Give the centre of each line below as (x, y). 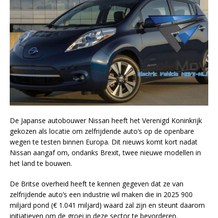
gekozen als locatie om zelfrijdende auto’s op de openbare (102, 131)
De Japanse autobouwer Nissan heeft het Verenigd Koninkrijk (106, 121)
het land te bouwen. (41, 163)
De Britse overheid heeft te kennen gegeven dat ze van (97, 184)
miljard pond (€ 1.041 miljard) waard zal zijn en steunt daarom (107, 205)
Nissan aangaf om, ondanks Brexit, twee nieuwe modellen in (105, 153)
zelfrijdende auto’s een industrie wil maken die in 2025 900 (101, 195)
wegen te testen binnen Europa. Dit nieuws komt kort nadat (104, 142)
